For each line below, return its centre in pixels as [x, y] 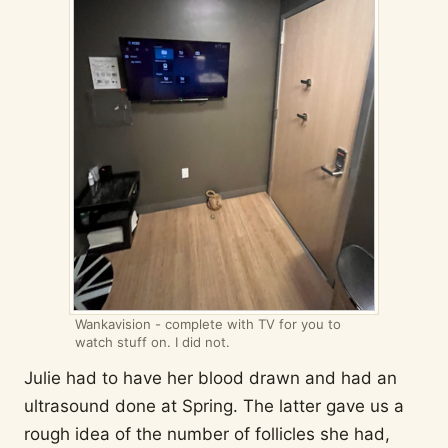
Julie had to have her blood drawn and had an [210, 377]
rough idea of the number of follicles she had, [207, 433]
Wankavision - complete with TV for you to [208, 324]
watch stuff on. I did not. [152, 342]
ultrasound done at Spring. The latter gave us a [214, 405]
